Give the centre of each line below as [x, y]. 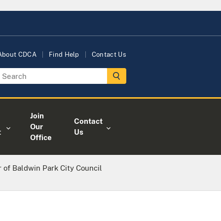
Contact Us [109, 55]
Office [41, 137]
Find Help [64, 55]
